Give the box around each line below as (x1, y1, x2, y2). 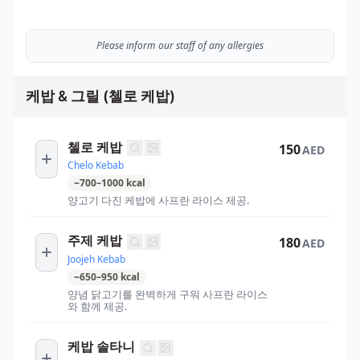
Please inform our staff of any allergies (96, 38, 264, 52)
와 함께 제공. (67, 299, 127, 314)
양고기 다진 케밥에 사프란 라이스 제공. (67, 193, 249, 208)
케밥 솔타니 (67, 338, 135, 355)
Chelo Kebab (67, 158, 124, 173)
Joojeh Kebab (67, 252, 125, 267)
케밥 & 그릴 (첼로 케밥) (26, 87, 175, 104)
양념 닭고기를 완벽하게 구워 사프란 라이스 (67, 287, 268, 302)
